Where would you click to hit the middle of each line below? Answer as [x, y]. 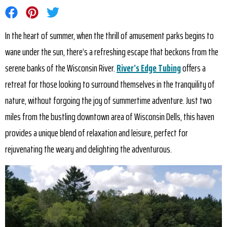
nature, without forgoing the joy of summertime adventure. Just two [108, 101]
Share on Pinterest [54, 11]
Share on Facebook [33, 11]
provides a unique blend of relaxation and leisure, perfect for [97, 133]
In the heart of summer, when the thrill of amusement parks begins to [109, 36]
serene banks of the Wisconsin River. [61, 68]
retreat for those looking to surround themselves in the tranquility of [110, 84]
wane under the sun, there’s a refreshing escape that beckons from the [112, 52]
